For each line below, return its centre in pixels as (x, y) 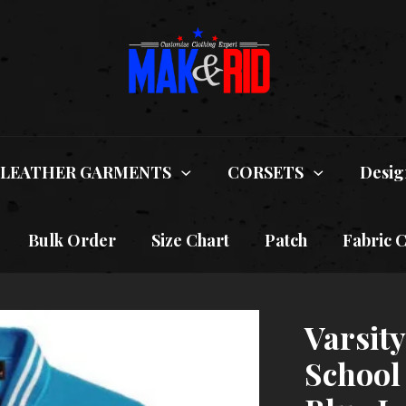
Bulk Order (72, 241)
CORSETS (266, 173)
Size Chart (190, 241)
